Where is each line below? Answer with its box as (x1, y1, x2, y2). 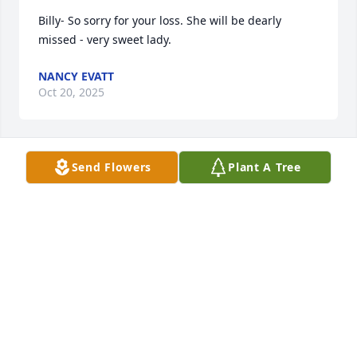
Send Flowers (71, 159, 152, 175)
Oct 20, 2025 (38, 84, 104, 100)
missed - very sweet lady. (38, 32, 171, 48)
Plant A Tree (228, 159, 301, 175)
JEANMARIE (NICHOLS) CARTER (38, 163, 208, 178)
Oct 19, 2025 (38, 178, 104, 194)
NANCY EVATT (38, 69, 114, 84)
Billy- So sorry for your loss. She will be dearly (38, 13, 281, 29)
